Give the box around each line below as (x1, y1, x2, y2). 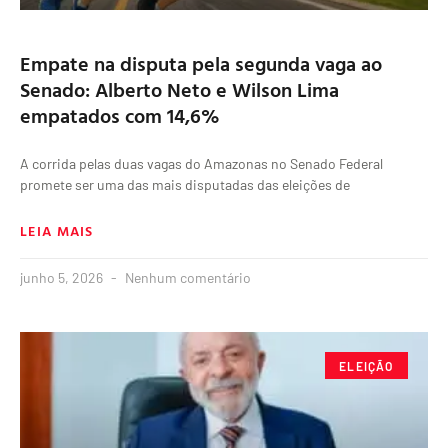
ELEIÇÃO (339, 358, 394, 373)
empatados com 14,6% (20, 100, 220, 131)
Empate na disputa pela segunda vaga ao (20, 48, 382, 79)
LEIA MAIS (20, 220, 94, 242)
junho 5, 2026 (20, 269, 106, 287)
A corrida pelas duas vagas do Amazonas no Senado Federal (20, 155, 383, 173)
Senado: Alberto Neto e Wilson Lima (20, 74, 339, 105)
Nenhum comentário (122, 269, 251, 287)
